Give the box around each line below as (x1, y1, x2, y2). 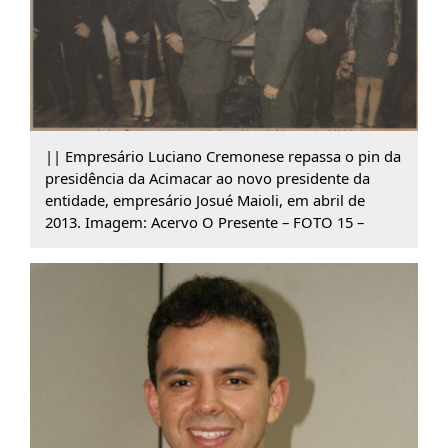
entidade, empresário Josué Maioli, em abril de (44, 190, 365, 211)
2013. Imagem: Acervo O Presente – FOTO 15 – (44, 212, 364, 233)
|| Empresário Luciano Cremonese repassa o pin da (44, 146, 401, 167)
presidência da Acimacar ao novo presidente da (44, 168, 370, 189)
